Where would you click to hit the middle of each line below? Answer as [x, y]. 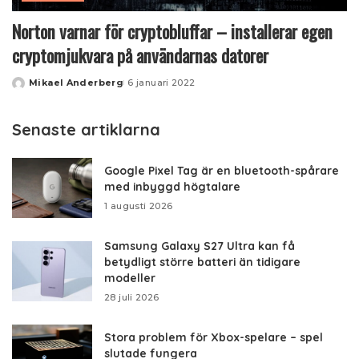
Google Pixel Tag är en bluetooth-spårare [222, 171]
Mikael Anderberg [77, 83]
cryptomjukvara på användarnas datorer [140, 56]
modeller [130, 278]
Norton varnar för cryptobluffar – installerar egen [172, 32]
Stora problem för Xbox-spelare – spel [214, 337]
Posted [30, 89]
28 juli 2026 [132, 298]
